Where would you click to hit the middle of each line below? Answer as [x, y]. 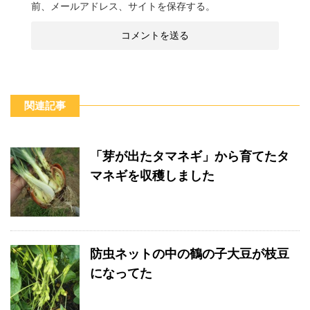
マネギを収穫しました [152, 176]
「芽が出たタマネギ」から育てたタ [190, 157]
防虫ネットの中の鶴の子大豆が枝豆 [190, 254]
